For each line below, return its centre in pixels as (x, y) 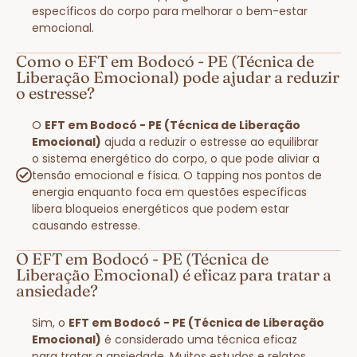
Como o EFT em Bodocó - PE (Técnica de (165, 61)
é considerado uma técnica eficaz (199, 339)
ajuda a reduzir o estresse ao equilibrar (210, 141)
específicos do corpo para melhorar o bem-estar (170, 11)
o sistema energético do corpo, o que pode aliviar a (176, 158)
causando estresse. (86, 225)
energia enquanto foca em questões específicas (169, 192)
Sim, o (50, 322)
